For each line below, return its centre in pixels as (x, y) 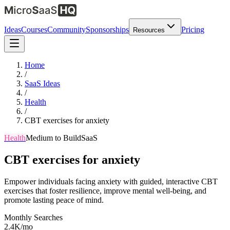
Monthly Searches (33, 217)
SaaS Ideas (42, 83)
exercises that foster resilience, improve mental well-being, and (105, 190)
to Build (67, 138)
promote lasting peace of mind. (54, 200)
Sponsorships (107, 30)
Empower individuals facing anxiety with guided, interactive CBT (111, 181)
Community (66, 30)
